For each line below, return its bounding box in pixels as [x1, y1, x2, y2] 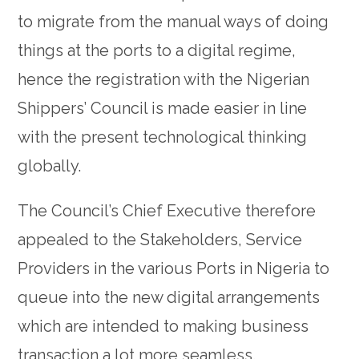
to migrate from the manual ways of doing [18, 12, 329, 32]
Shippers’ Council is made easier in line [18, 99, 308, 119]
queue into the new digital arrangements [18, 288, 321, 308]
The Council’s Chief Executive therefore [18, 201, 317, 221]
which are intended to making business [18, 317, 309, 337]
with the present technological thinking [18, 127, 308, 147]
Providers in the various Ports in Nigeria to [18, 259, 330, 279]
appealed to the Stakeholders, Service [18, 230, 303, 250]
